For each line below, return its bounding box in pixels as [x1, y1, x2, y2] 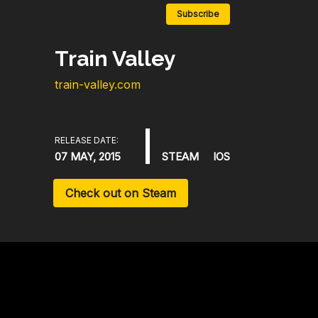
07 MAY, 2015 [55, 150, 121, 163]
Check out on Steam [65, 186, 176, 200]
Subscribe [177, 9, 219, 19]
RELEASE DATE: [55, 135, 119, 146]
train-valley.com [55, 77, 141, 92]
